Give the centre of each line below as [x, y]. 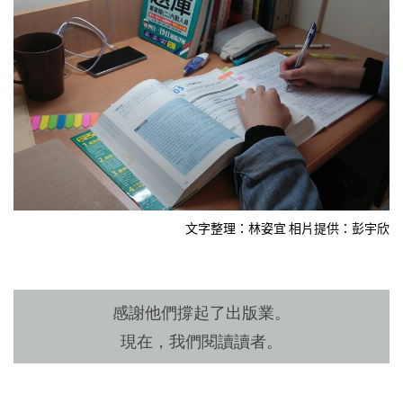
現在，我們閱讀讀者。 [201, 341]
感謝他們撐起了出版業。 [201, 313]
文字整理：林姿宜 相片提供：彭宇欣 [287, 227]
